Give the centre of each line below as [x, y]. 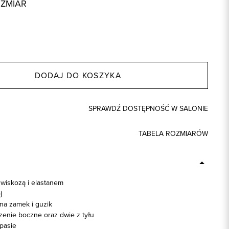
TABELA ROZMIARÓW [174, 134]
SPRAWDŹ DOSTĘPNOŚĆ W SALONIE [148, 109]
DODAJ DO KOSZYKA [78, 76]
